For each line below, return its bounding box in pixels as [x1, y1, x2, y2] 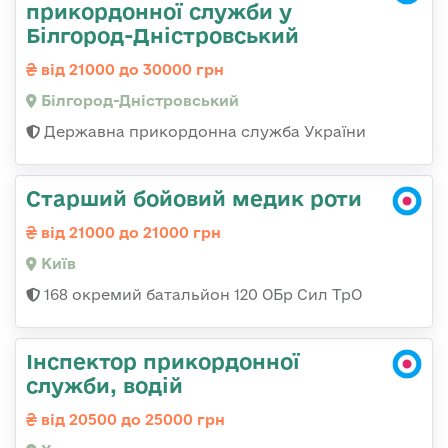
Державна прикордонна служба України [40, 122, 366, 140]
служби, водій [26, 372, 183, 397]
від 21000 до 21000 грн [37, 223, 221, 241]
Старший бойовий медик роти [26, 185, 362, 210]
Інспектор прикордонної [26, 348, 300, 373]
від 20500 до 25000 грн [37, 410, 225, 428]
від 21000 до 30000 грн [37, 60, 224, 78]
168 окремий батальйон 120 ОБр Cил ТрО [40, 285, 362, 303]
